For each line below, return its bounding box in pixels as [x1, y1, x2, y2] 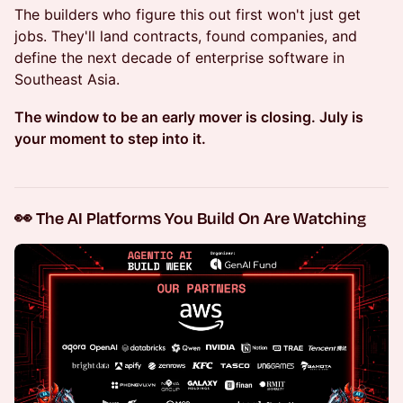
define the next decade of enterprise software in [14, 49, 345, 67]
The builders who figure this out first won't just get [14, 5, 361, 24]
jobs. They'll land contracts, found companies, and [14, 27, 357, 46]
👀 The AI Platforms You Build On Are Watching [14, 207, 366, 229]
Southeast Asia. [14, 70, 120, 89]
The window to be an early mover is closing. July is [14, 108, 363, 127]
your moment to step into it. [14, 130, 206, 148]
